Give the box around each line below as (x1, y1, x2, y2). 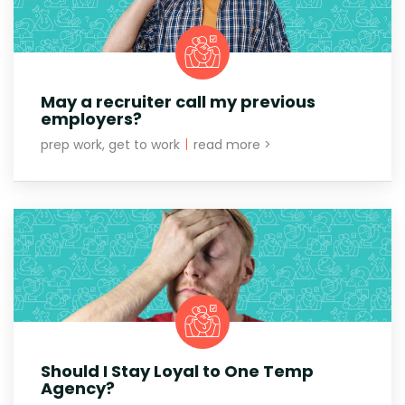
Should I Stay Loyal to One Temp (41, 359, 314, 382)
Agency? (41, 376, 115, 400)
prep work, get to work (41, 135, 184, 154)
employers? (41, 107, 142, 130)
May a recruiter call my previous (41, 89, 316, 113)
